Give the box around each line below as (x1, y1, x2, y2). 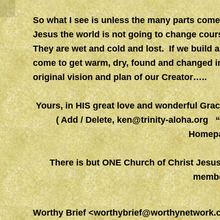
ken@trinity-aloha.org (116, 115, 208, 125)
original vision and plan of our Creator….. (33, 72, 207, 82)
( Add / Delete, (55, 115, 117, 125)
